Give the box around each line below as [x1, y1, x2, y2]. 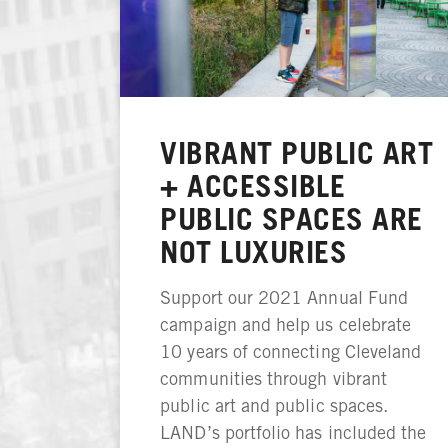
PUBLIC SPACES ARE [160, 201, 423, 238]
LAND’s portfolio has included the [160, 422, 427, 444]
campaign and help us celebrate [160, 314, 412, 336]
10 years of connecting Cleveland [160, 341, 422, 363]
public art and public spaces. [160, 395, 389, 417]
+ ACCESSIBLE [160, 168, 346, 205]
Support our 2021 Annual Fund [160, 287, 408, 309]
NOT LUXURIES [160, 234, 348, 271]
